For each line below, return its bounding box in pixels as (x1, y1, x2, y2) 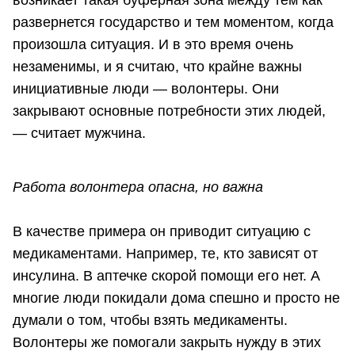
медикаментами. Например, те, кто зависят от (13, 246, 318, 262)
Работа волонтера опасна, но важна (13, 179, 263, 196)
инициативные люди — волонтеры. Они (13, 81, 279, 97)
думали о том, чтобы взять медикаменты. (13, 312, 288, 329)
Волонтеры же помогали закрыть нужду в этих (13, 334, 321, 351)
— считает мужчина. (13, 125, 146, 142)
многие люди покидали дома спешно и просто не (13, 290, 340, 307)
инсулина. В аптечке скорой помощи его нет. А (13, 268, 320, 284)
